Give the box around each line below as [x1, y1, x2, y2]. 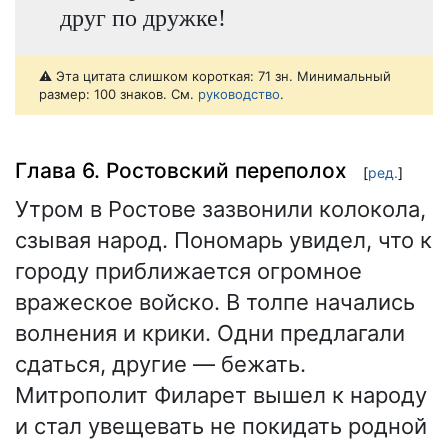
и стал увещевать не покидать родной [15, 413, 427, 440]
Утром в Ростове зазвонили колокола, [15, 196, 426, 223]
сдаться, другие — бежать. [15, 351, 306, 378]
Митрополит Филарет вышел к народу [15, 382, 427, 409]
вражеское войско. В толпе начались [15, 289, 415, 316]
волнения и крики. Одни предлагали [15, 320, 405, 347]
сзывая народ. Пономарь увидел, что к [15, 227, 432, 254]
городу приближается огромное [15, 258, 362, 285]
